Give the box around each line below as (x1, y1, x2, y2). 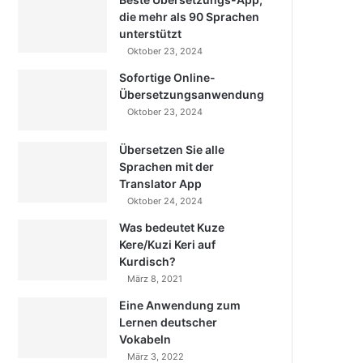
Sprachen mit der (119, 160, 215, 173)
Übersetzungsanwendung (119, 88, 265, 101)
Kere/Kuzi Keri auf (119, 237, 216, 251)
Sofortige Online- (119, 70, 216, 84)
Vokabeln (119, 332, 172, 346)
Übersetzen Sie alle (119, 143, 225, 156)
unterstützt (119, 27, 182, 41)
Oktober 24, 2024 (127, 195, 203, 207)
